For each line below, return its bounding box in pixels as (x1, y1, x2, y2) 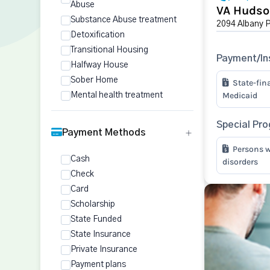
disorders (222, 157, 258, 167)
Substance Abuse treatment (71, 16, 177, 24)
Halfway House (71, 61, 128, 69)
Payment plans (71, 260, 126, 269)
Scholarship (71, 200, 115, 209)
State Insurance (71, 230, 131, 239)
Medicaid (222, 90, 257, 101)
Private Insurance (71, 245, 137, 254)
